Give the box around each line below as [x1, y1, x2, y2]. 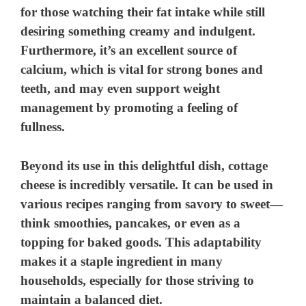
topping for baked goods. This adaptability [20, 234, 262, 249]
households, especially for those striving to [20, 273, 255, 288]
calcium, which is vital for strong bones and [20, 62, 264, 77]
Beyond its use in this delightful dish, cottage [20, 158, 268, 173]
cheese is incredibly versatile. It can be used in [20, 177, 274, 192]
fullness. [20, 120, 66, 135]
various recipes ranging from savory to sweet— [20, 196, 283, 211]
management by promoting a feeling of [20, 100, 238, 115]
